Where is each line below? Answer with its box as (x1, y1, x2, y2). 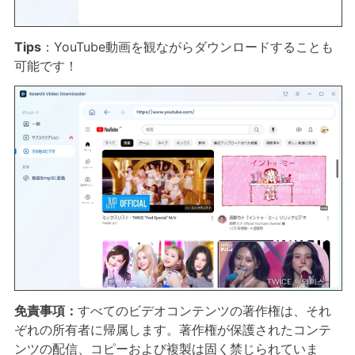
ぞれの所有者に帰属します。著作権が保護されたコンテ (13, 321, 331, 338)
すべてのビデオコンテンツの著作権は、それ (77, 302, 331, 319)
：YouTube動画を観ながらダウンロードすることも (40, 38, 334, 55)
